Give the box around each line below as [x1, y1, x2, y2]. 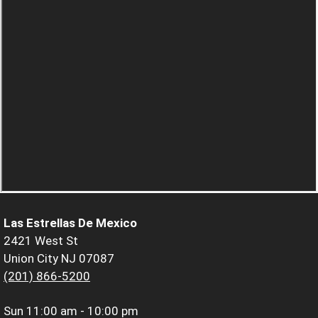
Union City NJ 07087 [4, 251, 114, 265]
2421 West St [4, 233, 78, 248]
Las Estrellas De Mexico [4, 215, 137, 230]
